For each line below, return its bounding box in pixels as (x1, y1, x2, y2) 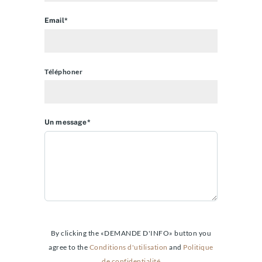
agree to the (49, 243, 89, 252)
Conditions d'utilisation (89, 243, 168, 252)
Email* (44, 16, 68, 25)
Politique (183, 243, 213, 252)
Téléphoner (44, 67, 82, 77)
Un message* (44, 118, 91, 127)
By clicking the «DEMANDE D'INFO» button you (50, 229, 212, 238)
